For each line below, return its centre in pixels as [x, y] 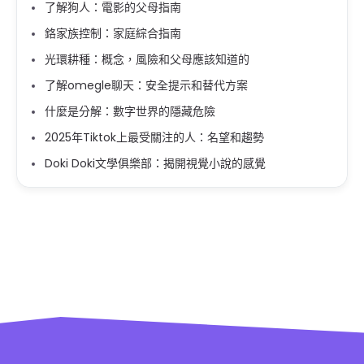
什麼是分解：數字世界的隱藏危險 [130, 111]
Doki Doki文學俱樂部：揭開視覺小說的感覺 [155, 163]
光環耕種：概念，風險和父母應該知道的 [147, 59]
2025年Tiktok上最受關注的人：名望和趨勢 [154, 137]
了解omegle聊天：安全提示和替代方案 [146, 85]
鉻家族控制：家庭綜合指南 [113, 33]
